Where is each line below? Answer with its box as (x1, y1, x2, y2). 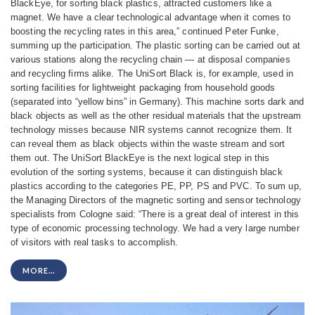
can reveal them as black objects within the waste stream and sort (11, 139, 285, 150)
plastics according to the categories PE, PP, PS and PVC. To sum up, (11, 181, 302, 192)
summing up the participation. (11, 40, 136, 51)
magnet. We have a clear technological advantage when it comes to (11, 12, 291, 23)
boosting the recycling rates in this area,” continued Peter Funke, (11, 26, 279, 37)
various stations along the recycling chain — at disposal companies (11, 54, 290, 65)
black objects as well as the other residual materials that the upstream (11, 110, 302, 122)
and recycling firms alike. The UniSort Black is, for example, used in (11, 68, 293, 79)
